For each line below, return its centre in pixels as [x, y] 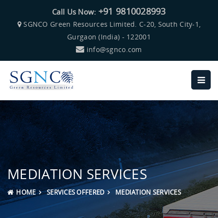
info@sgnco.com [114, 49]
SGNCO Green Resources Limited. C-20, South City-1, [111, 24]
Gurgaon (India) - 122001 [109, 37]
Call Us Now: [75, 12]
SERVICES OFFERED [75, 192]
